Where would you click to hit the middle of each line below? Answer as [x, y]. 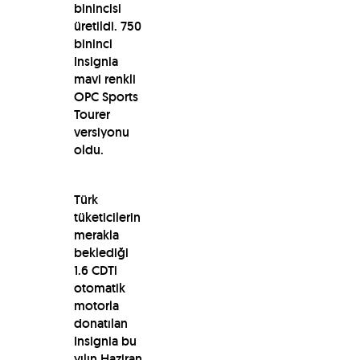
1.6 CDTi [95, 270]
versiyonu [101, 132]
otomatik [99, 288]
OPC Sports [106, 96]
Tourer [92, 114]
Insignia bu [105, 341]
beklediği [101, 252]
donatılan [100, 323]
